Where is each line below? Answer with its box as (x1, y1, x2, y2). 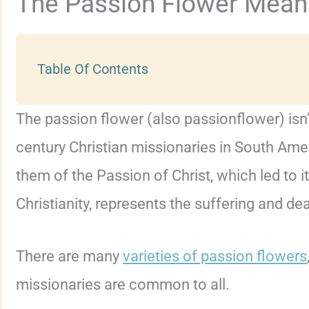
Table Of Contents (37, 61, 148, 77)
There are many (16, 248, 123, 266)
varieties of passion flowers (123, 248, 307, 266)
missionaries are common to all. (16, 276, 230, 294)
